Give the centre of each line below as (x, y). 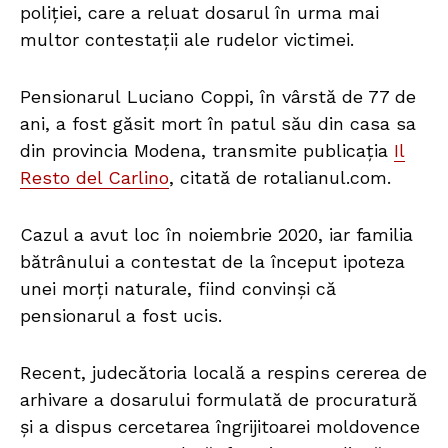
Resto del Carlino (94, 178)
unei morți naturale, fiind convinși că (178, 289)
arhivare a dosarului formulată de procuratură (218, 400)
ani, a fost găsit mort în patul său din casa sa (218, 124)
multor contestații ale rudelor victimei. (187, 40)
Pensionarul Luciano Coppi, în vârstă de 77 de (218, 97)
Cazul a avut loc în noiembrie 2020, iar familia (216, 235)
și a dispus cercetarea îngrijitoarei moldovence (220, 427)
